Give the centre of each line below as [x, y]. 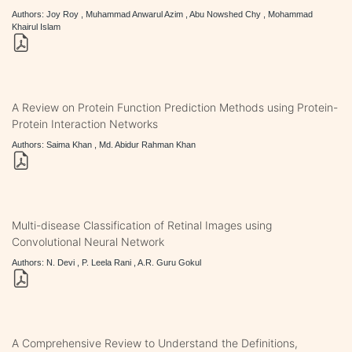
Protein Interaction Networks [85, 123]
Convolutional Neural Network [88, 241]
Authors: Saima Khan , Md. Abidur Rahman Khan [104, 144]
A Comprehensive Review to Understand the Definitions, [155, 343]
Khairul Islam [36, 26]
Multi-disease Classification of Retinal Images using [142, 225]
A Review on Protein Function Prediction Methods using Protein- [175, 107]
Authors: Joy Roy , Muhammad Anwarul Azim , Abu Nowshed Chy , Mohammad [162, 14]
